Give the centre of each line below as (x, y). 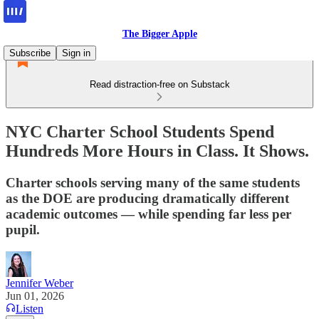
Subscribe (30, 53)
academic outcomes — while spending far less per (148, 214)
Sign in (76, 53)
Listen (30, 308)
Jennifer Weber (40, 283)
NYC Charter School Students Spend (140, 131)
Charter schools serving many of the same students (153, 182)
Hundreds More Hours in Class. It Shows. (157, 151)
